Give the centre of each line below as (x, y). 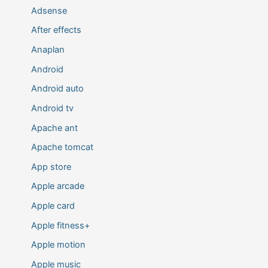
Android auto (57, 89)
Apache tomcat (62, 147)
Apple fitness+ (60, 225)
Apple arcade (57, 186)
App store (51, 167)
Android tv (52, 108)
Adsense (49, 10)
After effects (56, 30)
